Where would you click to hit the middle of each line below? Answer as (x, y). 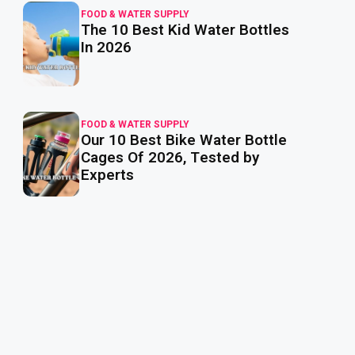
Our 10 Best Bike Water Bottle (184, 140)
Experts (108, 175)
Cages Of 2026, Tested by (170, 158)
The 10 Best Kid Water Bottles (185, 30)
